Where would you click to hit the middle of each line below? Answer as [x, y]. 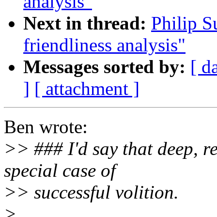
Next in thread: [85, 23]
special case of [60, 170]
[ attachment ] [87, 88]
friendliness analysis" [104, 45]
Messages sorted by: [104, 66]
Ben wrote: [46, 126]
